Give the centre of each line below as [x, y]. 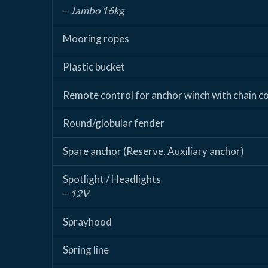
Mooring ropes [96, 39]
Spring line [86, 250]
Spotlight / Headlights [112, 179]
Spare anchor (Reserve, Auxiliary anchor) [153, 151]
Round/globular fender [114, 123]
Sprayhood [87, 222]
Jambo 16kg [97, 11]
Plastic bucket [94, 67]
